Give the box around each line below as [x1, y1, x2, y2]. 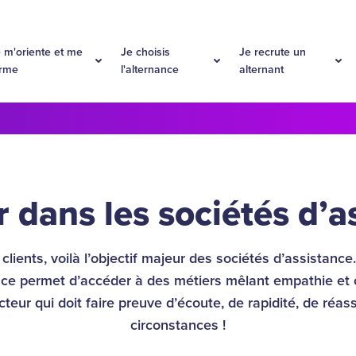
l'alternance [120, 63, 179, 76]
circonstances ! [130, 316, 226, 334]
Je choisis [120, 45, 170, 59]
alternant [238, 63, 284, 76]
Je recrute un [238, 45, 306, 59]
